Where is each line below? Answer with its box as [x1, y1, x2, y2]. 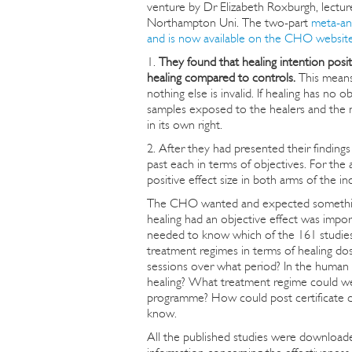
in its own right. [147, 116, 222, 132]
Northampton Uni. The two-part [147, 14, 311, 30]
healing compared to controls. [147, 69, 295, 85]
